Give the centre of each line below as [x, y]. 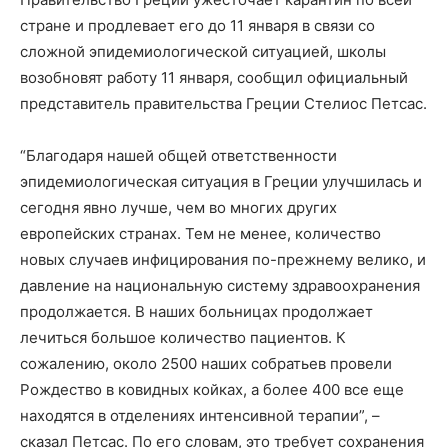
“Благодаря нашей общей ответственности [178, 156]
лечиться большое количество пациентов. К [183, 338]
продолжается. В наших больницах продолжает [196, 312]
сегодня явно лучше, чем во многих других [178, 208]
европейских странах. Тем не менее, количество [200, 234]
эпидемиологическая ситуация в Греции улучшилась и [221, 182]
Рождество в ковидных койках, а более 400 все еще [212, 390]
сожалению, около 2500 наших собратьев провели [206, 364]
